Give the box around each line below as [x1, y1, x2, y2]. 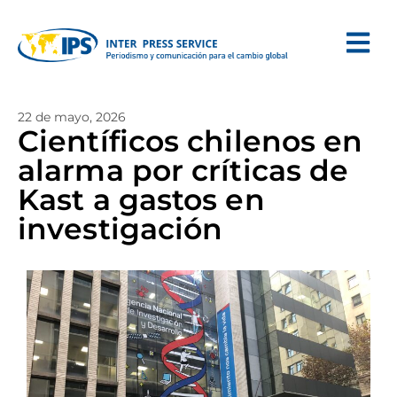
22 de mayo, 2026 [18, 109, 126, 125]
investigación [18, 211, 223, 246]
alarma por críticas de [18, 152, 349, 188]
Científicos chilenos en [18, 123, 363, 159]
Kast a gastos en [18, 182, 265, 217]
